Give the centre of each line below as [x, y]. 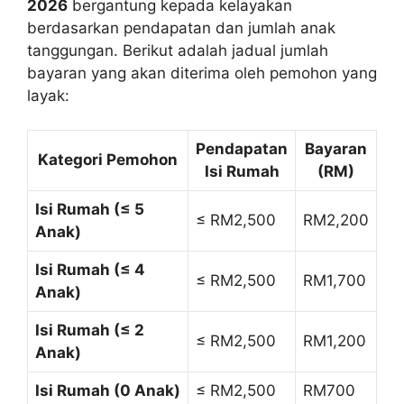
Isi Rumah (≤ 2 [90, 331]
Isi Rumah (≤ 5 [90, 210]
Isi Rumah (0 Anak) [108, 391]
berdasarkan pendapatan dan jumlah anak [181, 28]
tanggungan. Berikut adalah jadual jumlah [178, 50]
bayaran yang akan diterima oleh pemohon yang [202, 73]
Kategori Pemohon [108, 160]
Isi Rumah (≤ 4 [90, 270]
